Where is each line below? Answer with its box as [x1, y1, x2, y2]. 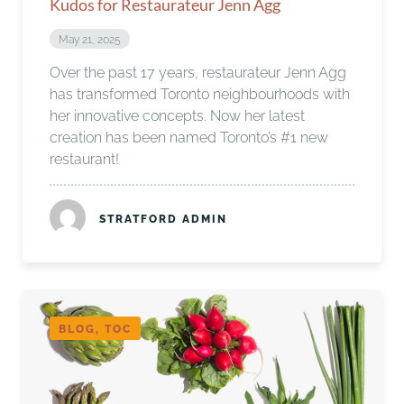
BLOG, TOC [59, 322, 132, 335]
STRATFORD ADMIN [99, 212, 227, 225]
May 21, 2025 [59, 32, 121, 46]
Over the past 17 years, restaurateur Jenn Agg [50, 63, 346, 81]
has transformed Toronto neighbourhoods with [50, 85, 350, 103]
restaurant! [50, 150, 119, 168]
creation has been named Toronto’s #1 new [50, 128, 328, 146]
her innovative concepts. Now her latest [50, 106, 305, 124]
